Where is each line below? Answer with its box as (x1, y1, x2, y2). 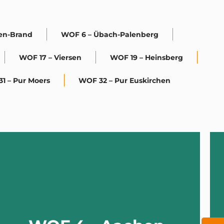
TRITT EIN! (80, 186, 118, 194)
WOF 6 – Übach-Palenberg (60, 29, 158, 39)
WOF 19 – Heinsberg (109, 52, 183, 62)
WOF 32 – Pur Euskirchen (78, 75, 170, 85)
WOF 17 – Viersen (18, 52, 81, 62)
